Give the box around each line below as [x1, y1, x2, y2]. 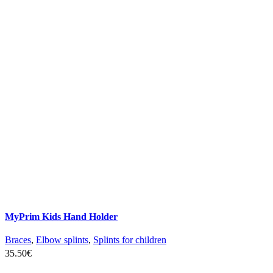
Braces [5, 235, 31, 246]
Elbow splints [36, 235, 88, 246]
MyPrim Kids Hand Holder [5, 211, 118, 222]
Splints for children [93, 235, 166, 246]
